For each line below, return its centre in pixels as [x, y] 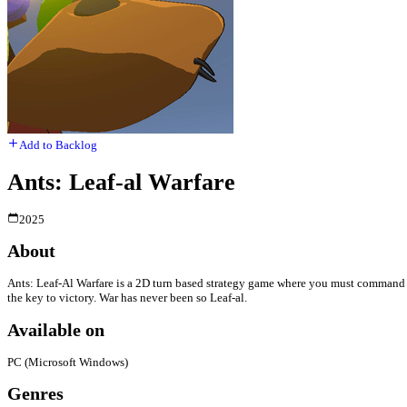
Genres [35, 394]
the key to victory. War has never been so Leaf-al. [127, 298]
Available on [56, 330]
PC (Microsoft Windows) [68, 362]
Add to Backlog [58, 145]
